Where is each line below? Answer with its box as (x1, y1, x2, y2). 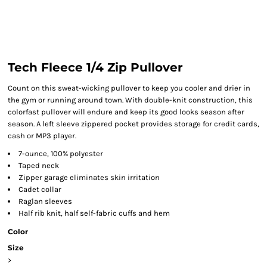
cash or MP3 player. (8, 131, 76, 140)
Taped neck (18, 161, 59, 170)
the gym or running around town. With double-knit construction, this (8, 95, 253, 104)
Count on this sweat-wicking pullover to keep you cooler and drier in (8, 83, 250, 92)
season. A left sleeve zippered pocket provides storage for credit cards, (8, 119, 259, 128)
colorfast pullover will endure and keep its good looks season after (8, 107, 244, 116)
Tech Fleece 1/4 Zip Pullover (8, 60, 183, 74)
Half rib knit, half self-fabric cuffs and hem (18, 209, 170, 218)
